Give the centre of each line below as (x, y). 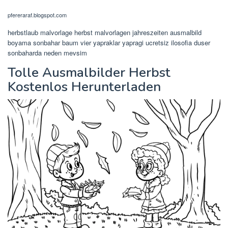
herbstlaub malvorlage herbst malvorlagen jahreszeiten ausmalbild (105, 33)
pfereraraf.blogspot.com (37, 15)
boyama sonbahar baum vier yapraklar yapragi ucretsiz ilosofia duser (109, 43)
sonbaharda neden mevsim (47, 53)
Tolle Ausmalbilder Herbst (89, 73)
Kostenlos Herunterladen (84, 87)
